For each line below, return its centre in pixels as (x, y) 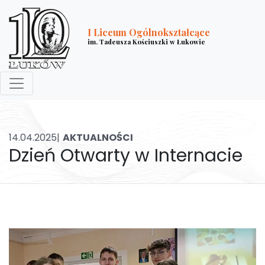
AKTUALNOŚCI (98, 137)
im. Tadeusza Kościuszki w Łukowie (146, 41)
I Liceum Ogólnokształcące (149, 32)
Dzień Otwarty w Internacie (126, 155)
